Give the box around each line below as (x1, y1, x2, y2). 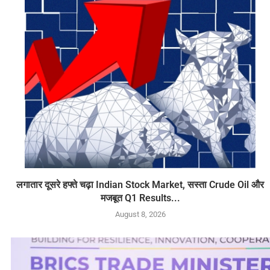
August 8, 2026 (115, 209, 166, 219)
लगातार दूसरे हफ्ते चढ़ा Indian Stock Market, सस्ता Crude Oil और (16, 178, 265, 190)
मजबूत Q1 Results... (100, 192, 180, 204)
